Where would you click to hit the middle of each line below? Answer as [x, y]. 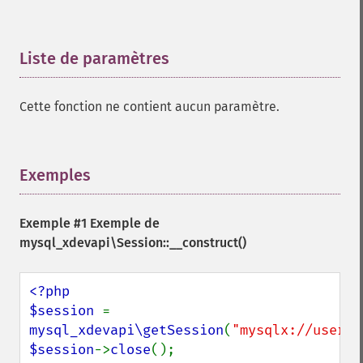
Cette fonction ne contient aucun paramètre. [149, 107]
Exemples [55, 175]
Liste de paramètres [94, 58]
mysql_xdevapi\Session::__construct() [133, 243]
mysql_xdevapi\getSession [126, 330]
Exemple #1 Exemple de [90, 223]
